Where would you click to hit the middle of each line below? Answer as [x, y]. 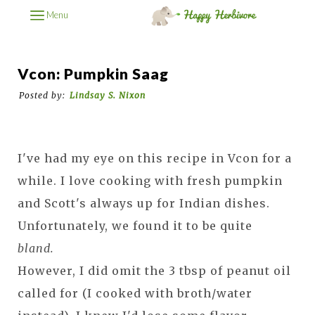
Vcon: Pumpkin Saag [93, 73]
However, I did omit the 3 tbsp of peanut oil [154, 270]
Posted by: [42, 95]
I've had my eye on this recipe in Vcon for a [155, 158]
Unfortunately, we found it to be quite [135, 225]
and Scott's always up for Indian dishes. [144, 203]
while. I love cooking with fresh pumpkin [150, 180]
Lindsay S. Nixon [108, 95]
